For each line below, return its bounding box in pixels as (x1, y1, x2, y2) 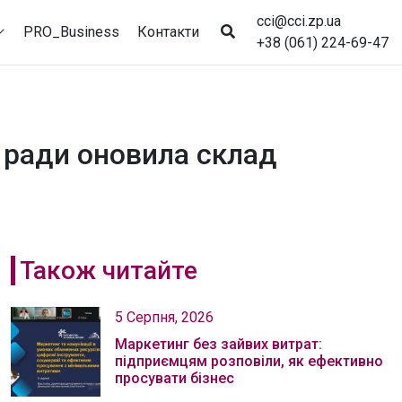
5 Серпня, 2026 (115, 309, 214, 326)
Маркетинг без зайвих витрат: (115, 336, 322, 353)
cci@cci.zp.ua (257, 13, 341, 30)
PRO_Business (23, 22, 119, 40)
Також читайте (19, 256, 197, 285)
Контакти (137, 22, 199, 40)
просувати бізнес (115, 370, 234, 387)
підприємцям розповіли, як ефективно (115, 353, 383, 370)
